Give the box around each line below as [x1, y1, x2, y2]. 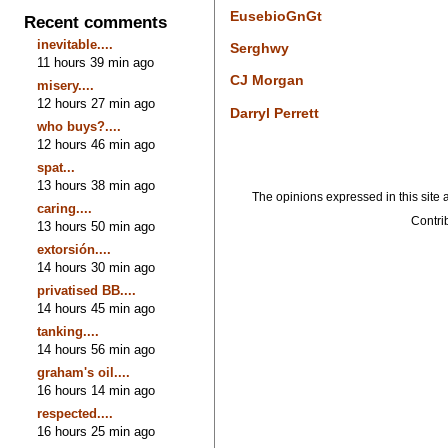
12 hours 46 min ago [37, 136, 156, 152]
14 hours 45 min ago [37, 300, 156, 316]
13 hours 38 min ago [37, 177, 156, 193]
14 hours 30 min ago [37, 259, 156, 275]
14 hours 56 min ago [37, 341, 156, 357]
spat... [37, 159, 76, 175]
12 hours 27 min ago [37, 95, 156, 111]
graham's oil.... [37, 364, 131, 380]
